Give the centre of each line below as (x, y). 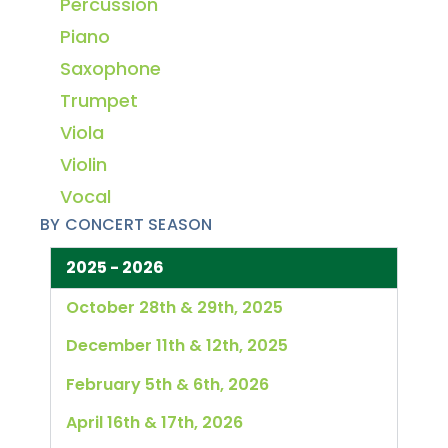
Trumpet (99, 100)
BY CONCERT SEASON (126, 224)
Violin (83, 164)
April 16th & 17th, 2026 (154, 422)
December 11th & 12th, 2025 (177, 346)
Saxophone (110, 68)
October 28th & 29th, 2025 (174, 307)
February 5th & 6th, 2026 (167, 384)
